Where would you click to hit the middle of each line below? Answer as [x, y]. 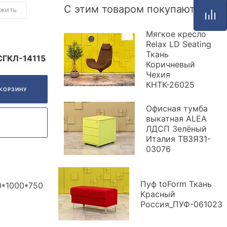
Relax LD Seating [179, 44]
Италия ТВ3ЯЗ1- [178, 139]
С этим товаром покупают [129, 9]
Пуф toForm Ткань [176, 184]
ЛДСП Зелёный [176, 128]
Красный [158, 194]
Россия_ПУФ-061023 [181, 204]
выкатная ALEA [176, 118]
